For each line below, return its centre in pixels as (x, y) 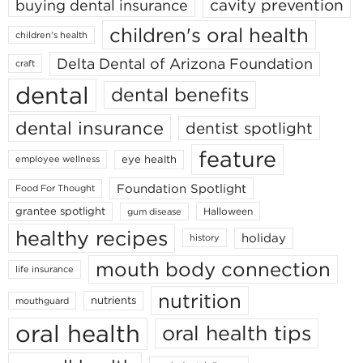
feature (237, 159)
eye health (149, 159)
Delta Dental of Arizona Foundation (185, 63)
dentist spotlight (249, 128)
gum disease (154, 211)
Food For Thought (55, 188)
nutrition (200, 300)
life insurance (45, 269)
